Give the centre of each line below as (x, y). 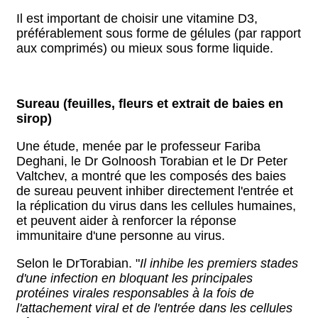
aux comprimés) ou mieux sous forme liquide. (145, 48)
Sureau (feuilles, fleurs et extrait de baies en (150, 104)
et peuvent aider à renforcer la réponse (126, 221)
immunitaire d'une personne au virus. (121, 236)
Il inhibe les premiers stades (219, 263)
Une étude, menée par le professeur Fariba (138, 146)
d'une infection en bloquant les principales (135, 278)
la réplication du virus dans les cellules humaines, (156, 206)
